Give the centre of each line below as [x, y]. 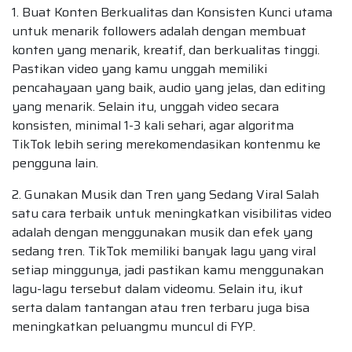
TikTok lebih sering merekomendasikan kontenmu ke [166, 144]
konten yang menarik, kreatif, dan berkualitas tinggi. [166, 49]
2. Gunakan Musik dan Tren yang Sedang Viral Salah [165, 194]
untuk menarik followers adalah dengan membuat [159, 31]
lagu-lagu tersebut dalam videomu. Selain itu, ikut [158, 288]
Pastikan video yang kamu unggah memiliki [139, 68]
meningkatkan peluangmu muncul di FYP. [134, 326]
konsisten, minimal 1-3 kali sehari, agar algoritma [153, 125]
